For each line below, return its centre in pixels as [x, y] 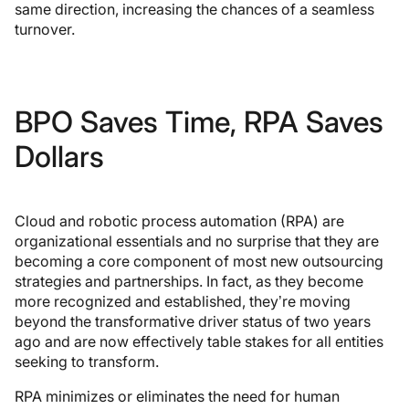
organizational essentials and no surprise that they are [197, 241]
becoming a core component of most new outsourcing [199, 261]
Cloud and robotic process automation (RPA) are [179, 220]
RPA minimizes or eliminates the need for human [177, 396]
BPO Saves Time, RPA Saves [199, 121]
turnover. [45, 29]
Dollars [59, 156]
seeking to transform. [87, 361]
